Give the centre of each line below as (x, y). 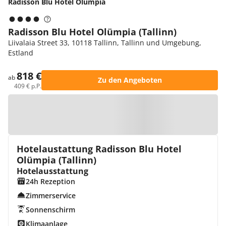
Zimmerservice (50, 195)
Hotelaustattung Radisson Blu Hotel (99, 149)
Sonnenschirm (50, 210)
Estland (21, 53)
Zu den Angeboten (130, 80)
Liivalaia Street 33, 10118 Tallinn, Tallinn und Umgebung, (105, 43)
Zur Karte (118, 114)
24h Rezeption (50, 181)
